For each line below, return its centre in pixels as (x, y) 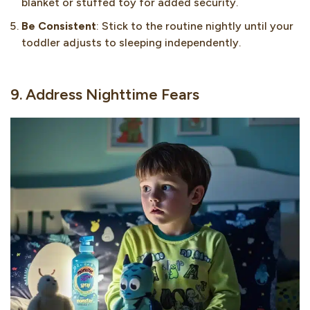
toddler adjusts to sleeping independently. (131, 43)
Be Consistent (59, 26)
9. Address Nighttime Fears (105, 95)
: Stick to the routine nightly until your (195, 26)
